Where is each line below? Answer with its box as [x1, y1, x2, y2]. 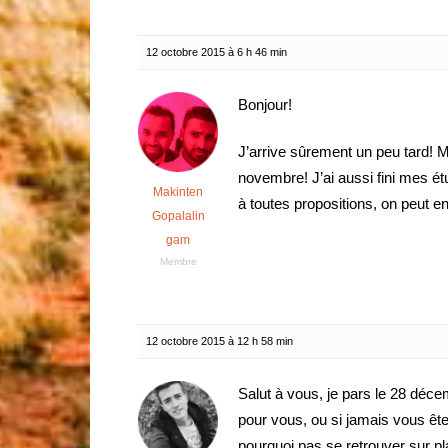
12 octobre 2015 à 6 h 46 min [146, 46, 287, 58]
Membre [159, 256, 197, 267]
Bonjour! [238, 96, 292, 113]
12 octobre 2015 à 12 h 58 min [146, 335, 293, 347]
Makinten [153, 185, 203, 199]
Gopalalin [151, 209, 205, 223]
